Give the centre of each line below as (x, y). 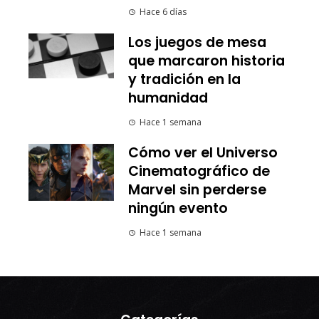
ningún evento (178, 209)
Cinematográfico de (199, 172)
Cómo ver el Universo (203, 153)
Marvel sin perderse (197, 190)
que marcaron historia (206, 61)
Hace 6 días (163, 12)
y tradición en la (184, 80)
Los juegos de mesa (197, 43)
